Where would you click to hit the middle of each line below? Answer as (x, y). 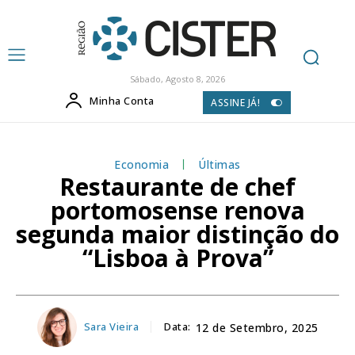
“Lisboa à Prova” (177, 258)
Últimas (219, 164)
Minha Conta (122, 101)
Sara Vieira (111, 327)
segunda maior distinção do (177, 234)
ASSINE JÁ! (236, 102)
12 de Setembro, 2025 (257, 328)
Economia (142, 164)
